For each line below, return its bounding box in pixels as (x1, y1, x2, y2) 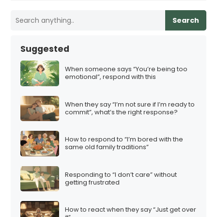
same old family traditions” (65, 142, 149, 152)
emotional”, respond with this (65, 72, 156, 82)
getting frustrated (65, 177, 120, 187)
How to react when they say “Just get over (65, 205, 197, 215)
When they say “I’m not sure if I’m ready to (65, 99, 195, 109)
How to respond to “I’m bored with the (65, 135, 184, 144)
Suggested (20, 43, 70, 55)
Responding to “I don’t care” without (65, 170, 177, 179)
